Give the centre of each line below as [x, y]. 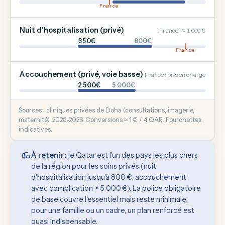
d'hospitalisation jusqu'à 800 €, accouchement [109, 177]
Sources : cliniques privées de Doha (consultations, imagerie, [106, 110]
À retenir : [49, 155]
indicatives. [35, 129]
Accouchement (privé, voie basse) [81, 74]
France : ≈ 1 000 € [182, 30]
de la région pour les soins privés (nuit [94, 166]
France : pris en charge [175, 75]
